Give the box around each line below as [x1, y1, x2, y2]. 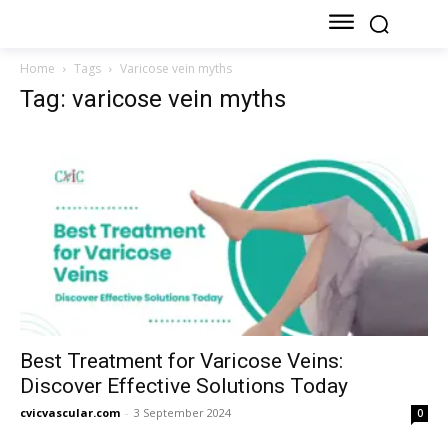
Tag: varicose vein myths [20, 85, 286, 114]
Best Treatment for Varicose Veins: [20, 348, 343, 373]
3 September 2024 [134, 404, 231, 420]
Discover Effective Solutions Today [20, 373, 348, 398]
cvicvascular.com [20, 404, 120, 420]
